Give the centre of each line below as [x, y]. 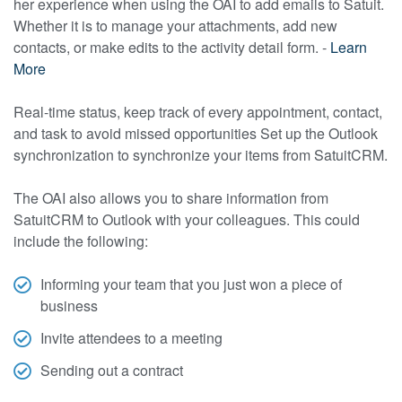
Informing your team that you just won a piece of [191, 284]
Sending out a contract [112, 370]
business [69, 305]
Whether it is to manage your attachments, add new [175, 25]
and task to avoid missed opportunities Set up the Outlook [196, 133]
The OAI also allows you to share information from [171, 197]
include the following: [81, 240]
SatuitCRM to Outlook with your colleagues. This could [187, 219]
